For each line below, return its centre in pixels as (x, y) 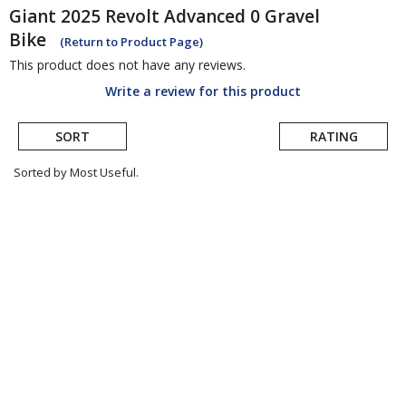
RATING (333, 137)
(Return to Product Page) (131, 42)
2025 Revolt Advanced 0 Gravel (190, 17)
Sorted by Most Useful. (76, 173)
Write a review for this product (203, 92)
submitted (56, 229)
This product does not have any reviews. (127, 65)
